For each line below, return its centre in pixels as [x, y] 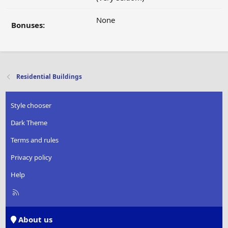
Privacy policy [32, 158]
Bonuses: [28, 25]
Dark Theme [29, 123]
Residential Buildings [49, 77]
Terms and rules [35, 140]
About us [35, 220]
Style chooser [31, 106]
